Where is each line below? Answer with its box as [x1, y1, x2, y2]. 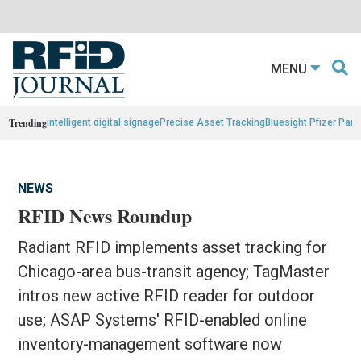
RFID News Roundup [18, 201, 193, 230]
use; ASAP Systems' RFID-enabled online [18, 309, 308, 330]
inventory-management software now [18, 334, 283, 354]
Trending [9, 115, 48, 130]
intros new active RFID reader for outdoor [18, 285, 316, 305]
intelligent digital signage [47, 116, 160, 128]
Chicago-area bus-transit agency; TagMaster [18, 261, 330, 281]
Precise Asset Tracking [160, 116, 266, 128]
